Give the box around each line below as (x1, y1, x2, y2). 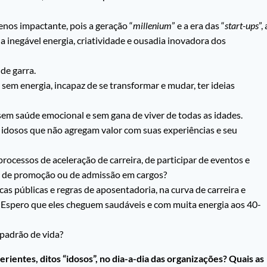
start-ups (225, 20, 259, 32)
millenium (133, 20, 172, 32)
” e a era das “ (172, 20, 225, 32)
